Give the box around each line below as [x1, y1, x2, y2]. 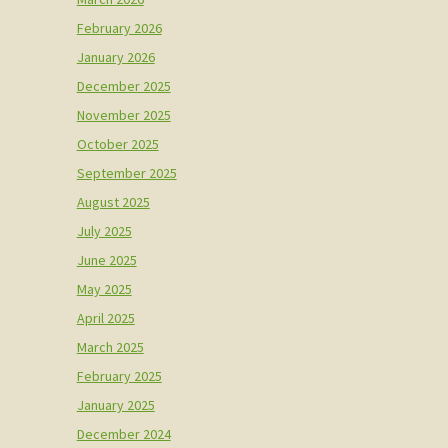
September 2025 [76, 163, 177, 182]
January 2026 [76, 47, 155, 66]
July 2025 [76, 221, 132, 240]
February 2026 [76, 18, 162, 37]
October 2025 [76, 134, 159, 153]
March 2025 [76, 337, 144, 356]
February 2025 [76, 366, 162, 385]
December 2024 [76, 424, 171, 443]
